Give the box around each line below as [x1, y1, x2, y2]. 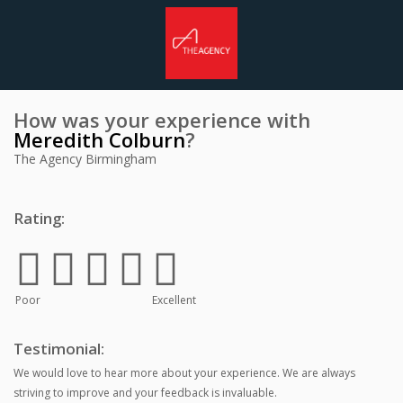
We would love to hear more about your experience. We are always [13, 365, 355, 381]
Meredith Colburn [13, 126, 185, 153]
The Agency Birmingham [13, 150, 157, 167]
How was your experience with [13, 106, 310, 133]
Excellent [152, 292, 196, 308]
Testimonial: [13, 338, 104, 359]
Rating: [13, 208, 65, 228]
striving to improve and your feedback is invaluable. [13, 385, 277, 400]
